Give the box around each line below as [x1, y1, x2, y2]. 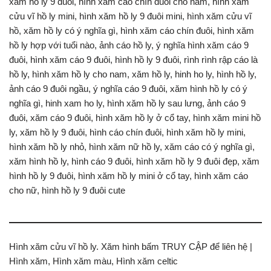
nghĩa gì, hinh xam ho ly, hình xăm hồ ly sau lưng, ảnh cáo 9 [9, 97, 246, 108]
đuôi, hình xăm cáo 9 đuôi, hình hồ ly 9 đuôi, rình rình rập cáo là [9, 54, 258, 65]
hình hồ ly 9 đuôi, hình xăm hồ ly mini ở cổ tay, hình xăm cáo [9, 170, 248, 181]
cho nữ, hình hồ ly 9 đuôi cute [9, 184, 125, 195]
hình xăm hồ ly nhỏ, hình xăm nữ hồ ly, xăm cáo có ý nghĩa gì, [9, 141, 255, 152]
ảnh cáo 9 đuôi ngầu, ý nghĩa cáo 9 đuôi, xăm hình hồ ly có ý [9, 83, 247, 94]
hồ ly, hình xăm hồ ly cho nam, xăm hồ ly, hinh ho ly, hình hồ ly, [9, 68, 256, 79]
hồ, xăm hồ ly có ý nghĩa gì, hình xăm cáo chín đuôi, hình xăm [9, 25, 254, 36]
